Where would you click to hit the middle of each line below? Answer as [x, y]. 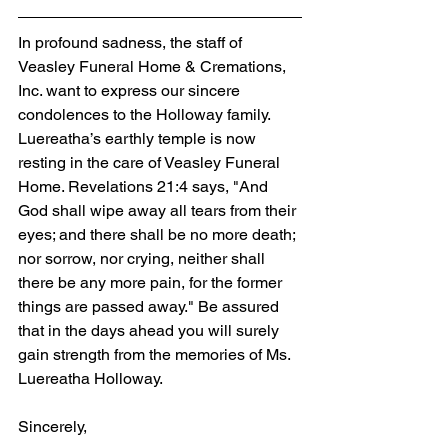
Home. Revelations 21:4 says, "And [145, 186]
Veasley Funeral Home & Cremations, [154, 66]
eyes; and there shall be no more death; [158, 234]
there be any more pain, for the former [152, 282]
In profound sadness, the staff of [132, 42]
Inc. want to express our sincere [131, 90]
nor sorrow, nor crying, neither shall [143, 258]
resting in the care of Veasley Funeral [151, 162]
